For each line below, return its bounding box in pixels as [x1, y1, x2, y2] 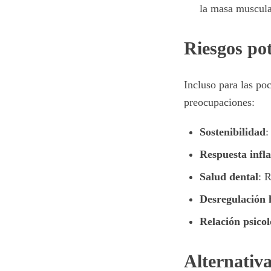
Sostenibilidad [200, 126, 266, 138]
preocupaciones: [184, 96, 255, 108]
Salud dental [200, 171, 258, 183]
